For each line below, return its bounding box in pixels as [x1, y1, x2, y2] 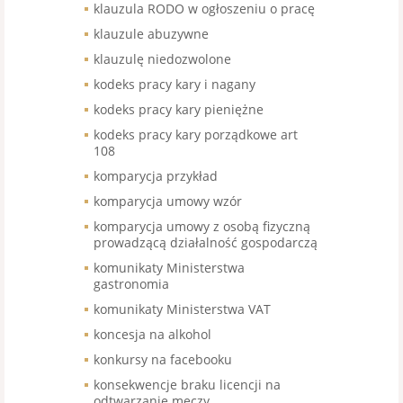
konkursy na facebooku [94, 351, 232, 369]
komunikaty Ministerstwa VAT [94, 300, 271, 318]
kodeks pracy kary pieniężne [94, 101, 264, 119]
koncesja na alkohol [94, 326, 211, 344]
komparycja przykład [94, 167, 218, 185]
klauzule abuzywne [94, 25, 209, 43]
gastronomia [94, 275, 169, 293]
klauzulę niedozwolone [94, 50, 231, 68]
